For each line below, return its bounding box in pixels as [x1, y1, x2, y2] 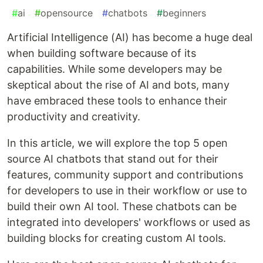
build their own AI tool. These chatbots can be [7, 200, 237, 213]
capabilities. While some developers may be [7, 63, 222, 76]
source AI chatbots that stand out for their [7, 153, 218, 166]
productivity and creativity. [7, 110, 140, 123]
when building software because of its [7, 47, 196, 60]
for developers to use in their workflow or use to [7, 184, 247, 197]
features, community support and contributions [7, 168, 243, 181]
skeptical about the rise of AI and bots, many [7, 79, 230, 92]
